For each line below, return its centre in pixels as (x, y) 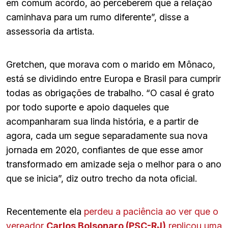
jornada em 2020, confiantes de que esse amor (105, 150)
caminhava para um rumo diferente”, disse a (97, 17)
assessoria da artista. (50, 31)
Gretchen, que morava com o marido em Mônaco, (111, 64)
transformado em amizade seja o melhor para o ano (114, 164)
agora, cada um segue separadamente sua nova (107, 135)
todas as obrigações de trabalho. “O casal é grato (110, 93)
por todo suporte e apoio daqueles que (88, 107)
